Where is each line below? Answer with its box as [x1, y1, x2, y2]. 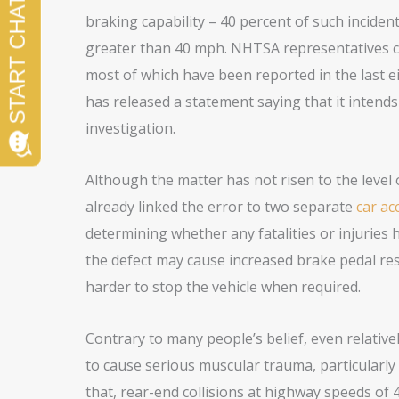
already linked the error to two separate [85, 197, 356, 217]
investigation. [85, 118, 175, 139]
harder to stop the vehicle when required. [85, 277, 361, 297]
